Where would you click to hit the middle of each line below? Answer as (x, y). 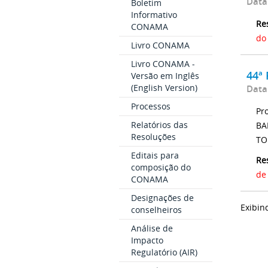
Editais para (155, 156)
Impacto (147, 240)
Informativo (154, 15)
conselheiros (156, 210)
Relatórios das (159, 125)
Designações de (162, 198)
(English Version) (164, 88)
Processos (150, 106)
